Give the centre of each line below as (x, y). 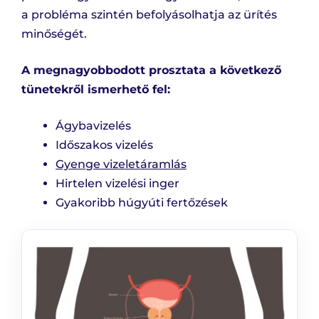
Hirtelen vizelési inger (117, 184)
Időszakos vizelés (104, 145)
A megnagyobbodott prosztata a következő (151, 70)
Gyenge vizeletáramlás (121, 164)
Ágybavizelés (93, 126)
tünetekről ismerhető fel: (96, 90)
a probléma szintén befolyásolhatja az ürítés (149, 15)
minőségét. (54, 34)
